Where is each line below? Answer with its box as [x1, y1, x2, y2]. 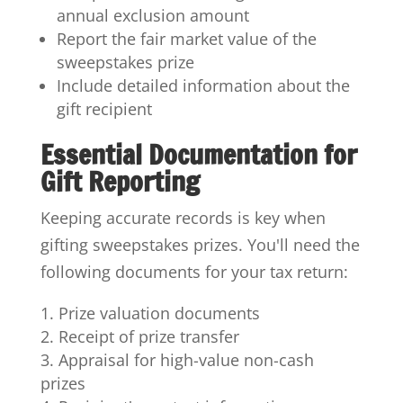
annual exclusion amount [56, 4, 249, 27]
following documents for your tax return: [40, 261, 348, 283]
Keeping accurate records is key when [40, 207, 326, 229]
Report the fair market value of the [56, 28, 317, 50]
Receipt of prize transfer [58, 326, 239, 348]
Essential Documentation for [40, 135, 357, 175]
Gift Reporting [40, 162, 200, 201]
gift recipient [56, 98, 152, 121]
